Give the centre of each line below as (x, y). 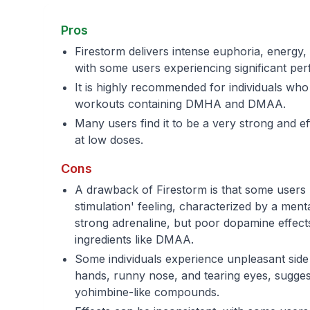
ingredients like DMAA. (134, 239)
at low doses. (109, 140)
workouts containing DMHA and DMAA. (180, 104)
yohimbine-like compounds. (147, 292)
